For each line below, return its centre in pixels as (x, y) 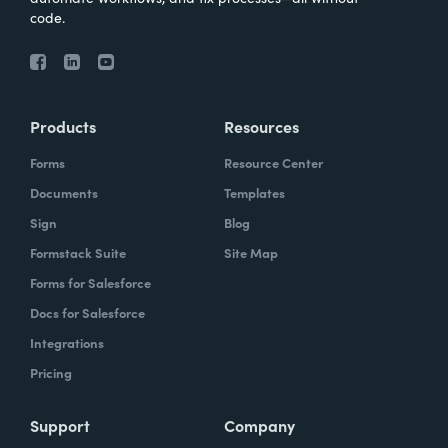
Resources (261, 126)
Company (259, 425)
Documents (64, 193)
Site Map (251, 253)
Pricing (51, 373)
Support (60, 425)
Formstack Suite (78, 253)
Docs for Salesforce (87, 313)
